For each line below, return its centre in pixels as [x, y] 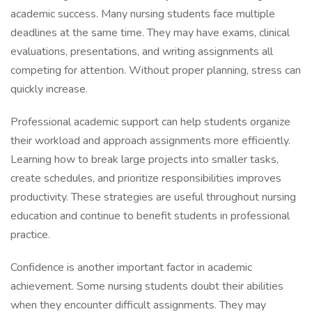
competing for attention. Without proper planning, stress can [156, 70]
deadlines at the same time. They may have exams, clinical [150, 33]
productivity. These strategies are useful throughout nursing [153, 197]
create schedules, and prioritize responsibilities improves [146, 178]
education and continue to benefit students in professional [150, 216]
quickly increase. [49, 89]
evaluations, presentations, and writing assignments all [142, 52]
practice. [30, 235]
